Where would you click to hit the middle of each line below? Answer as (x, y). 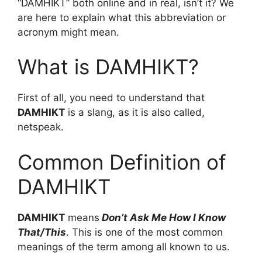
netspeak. (41, 127)
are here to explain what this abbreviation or (122, 17)
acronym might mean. (68, 32)
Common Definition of (122, 162)
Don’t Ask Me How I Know (163, 217)
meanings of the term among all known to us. (124, 247)
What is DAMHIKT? (108, 67)
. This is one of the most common (144, 232)
